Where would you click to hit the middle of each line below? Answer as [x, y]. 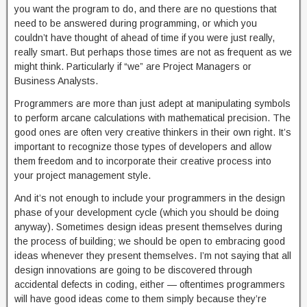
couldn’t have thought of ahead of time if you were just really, [145, 38]
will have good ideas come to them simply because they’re [140, 299]
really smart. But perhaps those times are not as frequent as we [153, 52]
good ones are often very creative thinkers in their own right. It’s [153, 132]
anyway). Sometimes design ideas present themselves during [148, 227]
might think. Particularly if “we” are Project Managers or [133, 66]
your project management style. [83, 175]
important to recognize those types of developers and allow [143, 147]
